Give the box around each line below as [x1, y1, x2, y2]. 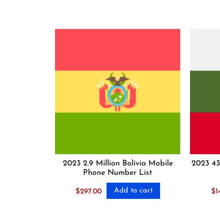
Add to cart [113, 187, 153, 195]
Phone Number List [83, 169, 153, 177]
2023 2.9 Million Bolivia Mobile [62, 160, 173, 168]
